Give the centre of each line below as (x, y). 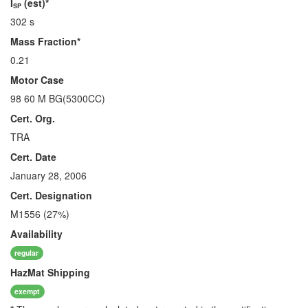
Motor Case (37, 80)
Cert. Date (33, 157)
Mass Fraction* (45, 41)
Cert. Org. (33, 118)
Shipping (67, 272)
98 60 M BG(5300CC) (58, 98)
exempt (27, 291)
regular (27, 252)
